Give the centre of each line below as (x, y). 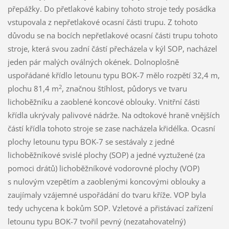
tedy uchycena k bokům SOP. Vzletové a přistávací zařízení (110, 208)
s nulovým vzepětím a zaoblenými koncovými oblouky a (106, 182)
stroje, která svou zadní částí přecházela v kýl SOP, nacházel (112, 49)
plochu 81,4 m (33, 89)
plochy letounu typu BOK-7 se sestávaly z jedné (91, 142)
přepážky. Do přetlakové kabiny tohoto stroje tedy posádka (111, 9)
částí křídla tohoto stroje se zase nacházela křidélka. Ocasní (111, 129)
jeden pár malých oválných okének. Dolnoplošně (93, 62)
